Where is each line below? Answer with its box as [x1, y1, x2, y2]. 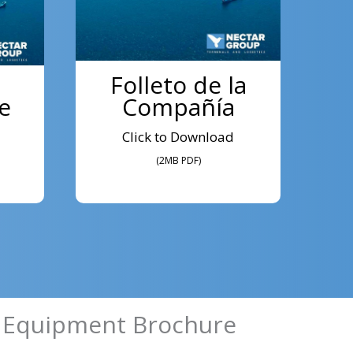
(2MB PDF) [155, 154, 201, 168]
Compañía [121, 91, 235, 124]
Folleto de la [110, 69, 247, 102]
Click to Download [122, 128, 234, 147]
